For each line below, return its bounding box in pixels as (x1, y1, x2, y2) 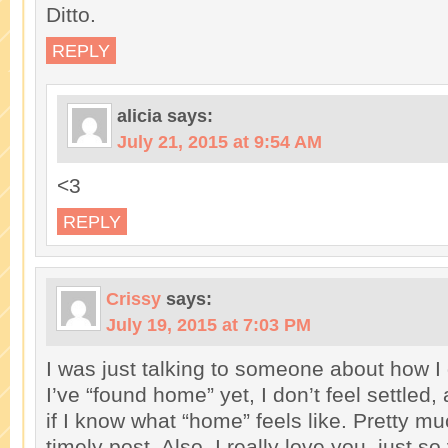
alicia (117, 106, 162, 126)
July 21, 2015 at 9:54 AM (117, 132, 322, 152)
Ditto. (46, 3, 96, 26)
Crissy (106, 289, 161, 309)
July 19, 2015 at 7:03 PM (106, 315, 311, 335)
